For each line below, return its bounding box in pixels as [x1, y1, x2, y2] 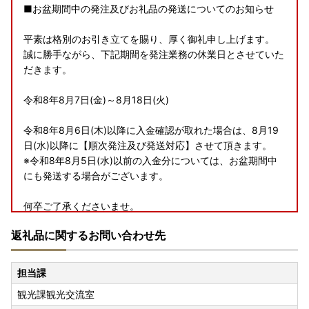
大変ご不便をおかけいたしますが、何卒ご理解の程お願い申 [23, 215, 284, 228]
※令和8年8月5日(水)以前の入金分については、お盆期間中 [23, 154, 277, 167]
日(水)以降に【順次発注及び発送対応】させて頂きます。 [23, 139, 272, 152]
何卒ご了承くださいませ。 [23, 200, 139, 212]
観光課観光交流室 [17, 288, 94, 301]
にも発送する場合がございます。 [23, 170, 168, 182]
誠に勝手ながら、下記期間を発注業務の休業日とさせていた [23, 48, 284, 61]
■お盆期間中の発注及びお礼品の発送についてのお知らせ [23, 3, 274, 15]
